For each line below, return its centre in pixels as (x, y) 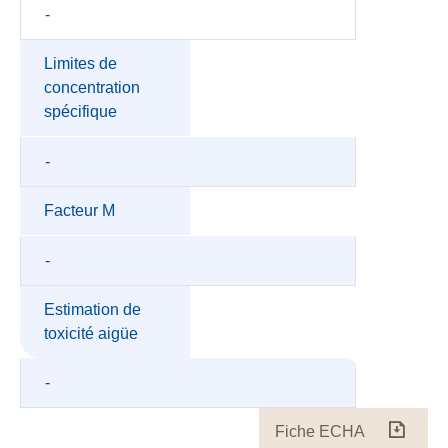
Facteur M (79, 210)
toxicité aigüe (91, 333)
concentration (92, 87)
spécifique (80, 111)
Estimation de (92, 309)
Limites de (80, 63)
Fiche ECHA (320, 431)
